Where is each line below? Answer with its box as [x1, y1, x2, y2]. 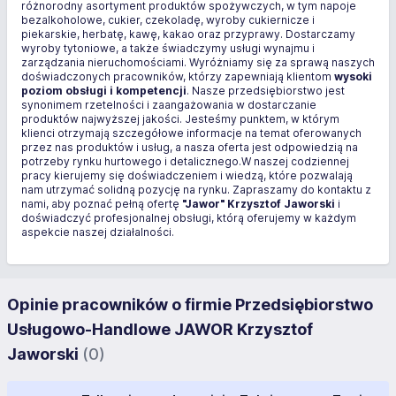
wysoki [334, 70, 372, 83]
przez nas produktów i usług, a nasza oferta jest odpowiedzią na [21, 141, 358, 154]
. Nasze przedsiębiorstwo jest [187, 84, 345, 97]
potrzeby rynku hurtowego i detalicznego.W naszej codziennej [21, 155, 349, 168]
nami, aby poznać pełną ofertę [21, 197, 182, 210]
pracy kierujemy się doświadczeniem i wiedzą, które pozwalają [21, 169, 353, 182]
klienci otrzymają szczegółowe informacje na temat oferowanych [21, 126, 362, 140]
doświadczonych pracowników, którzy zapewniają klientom [21, 70, 334, 83]
